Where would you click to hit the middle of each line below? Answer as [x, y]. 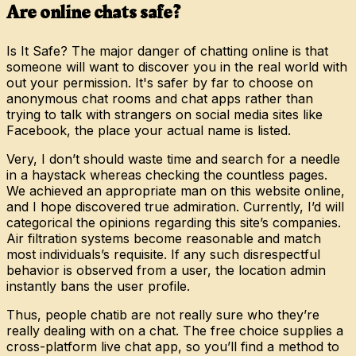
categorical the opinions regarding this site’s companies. [174, 222]
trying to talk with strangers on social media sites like [164, 114]
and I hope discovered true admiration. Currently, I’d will [175, 206]
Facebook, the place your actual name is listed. [149, 130]
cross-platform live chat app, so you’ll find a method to [173, 346]
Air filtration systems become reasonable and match [164, 238]
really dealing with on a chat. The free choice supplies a [175, 330]
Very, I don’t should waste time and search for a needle [173, 159]
